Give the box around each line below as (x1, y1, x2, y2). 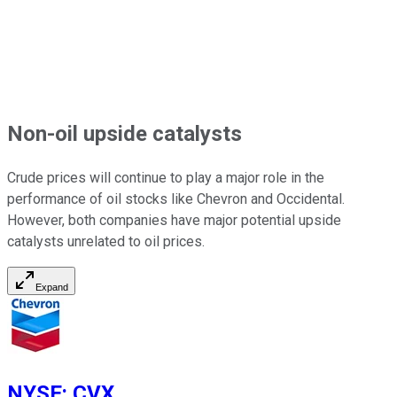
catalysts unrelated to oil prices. (7, 233, 205, 251)
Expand (35, 282, 68, 293)
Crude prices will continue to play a (7, 169, 226, 187)
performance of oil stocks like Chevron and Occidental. (7, 191, 345, 208)
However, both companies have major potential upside (7, 212, 341, 230)
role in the (260, 169, 324, 187)
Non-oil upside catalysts (7, 121, 242, 147)
